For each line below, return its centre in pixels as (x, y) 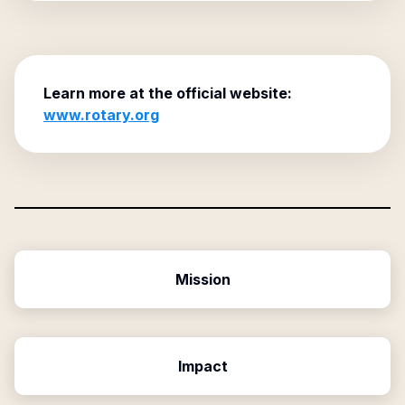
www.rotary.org (101, 115)
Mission (202, 279)
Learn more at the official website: (168, 93)
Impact (202, 366)
